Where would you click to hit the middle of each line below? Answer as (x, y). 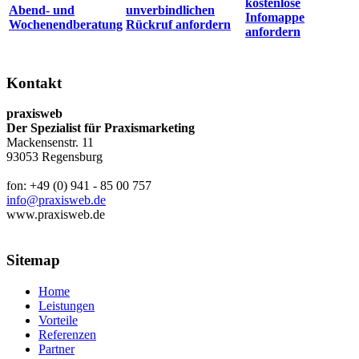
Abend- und (42, 10)
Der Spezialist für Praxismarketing (101, 128)
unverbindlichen (170, 10)
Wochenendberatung (66, 25)
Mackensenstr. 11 (50, 143)
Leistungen (67, 305)
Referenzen (67, 334)
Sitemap (33, 260)
